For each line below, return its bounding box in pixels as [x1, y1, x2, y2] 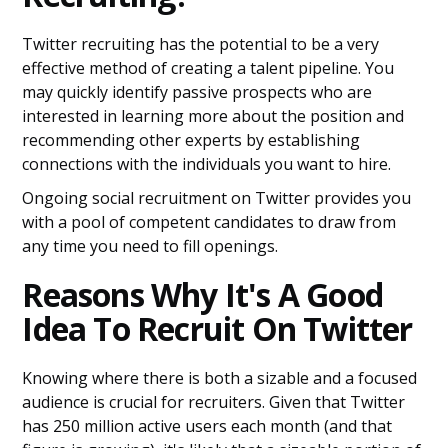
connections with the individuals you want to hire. [22, 153, 392, 175]
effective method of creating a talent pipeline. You [22, 57, 395, 79]
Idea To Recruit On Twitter [22, 307, 413, 350]
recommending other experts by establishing [22, 129, 361, 151]
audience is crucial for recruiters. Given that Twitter [22, 391, 406, 413]
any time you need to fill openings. [22, 235, 279, 257]
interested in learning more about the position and [22, 105, 405, 127]
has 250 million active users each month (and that [22, 415, 393, 437]
